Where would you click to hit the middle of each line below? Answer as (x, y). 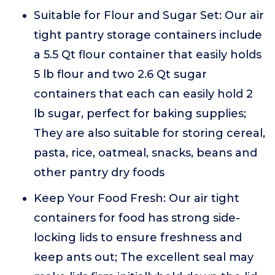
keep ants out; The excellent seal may (144, 257)
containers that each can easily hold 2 (143, 94)
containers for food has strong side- (137, 218)
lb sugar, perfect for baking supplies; (140, 114)
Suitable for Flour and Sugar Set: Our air (149, 15)
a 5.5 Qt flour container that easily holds (148, 55)
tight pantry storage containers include (148, 35)
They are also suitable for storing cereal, (149, 133)
